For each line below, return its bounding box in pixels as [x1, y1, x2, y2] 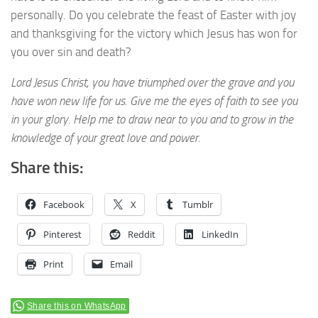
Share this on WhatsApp [27, 300, 126, 311]
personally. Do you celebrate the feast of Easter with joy [11, 8, 296, 23]
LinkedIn [202, 227, 238, 241]
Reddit [128, 227, 155, 241]
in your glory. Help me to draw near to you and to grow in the [11, 111, 293, 126]
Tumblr [182, 197, 213, 211]
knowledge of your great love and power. [11, 130, 200, 145]
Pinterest [43, 227, 82, 241]
